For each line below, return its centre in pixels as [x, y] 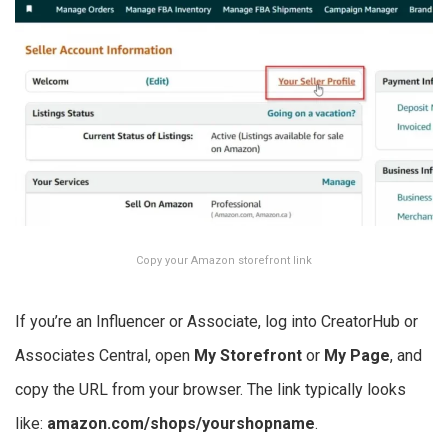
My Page [357, 356]
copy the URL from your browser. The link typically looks [210, 390]
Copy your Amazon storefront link [224, 261]
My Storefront [248, 356]
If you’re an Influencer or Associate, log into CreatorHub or [216, 322]
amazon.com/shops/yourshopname [181, 424]
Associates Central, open [104, 356]
